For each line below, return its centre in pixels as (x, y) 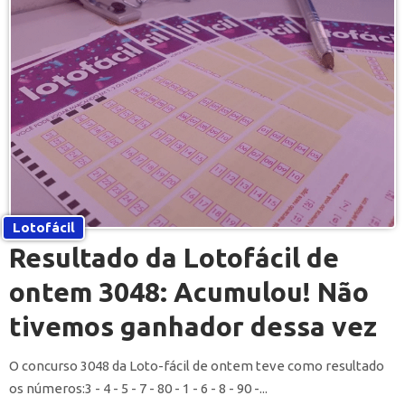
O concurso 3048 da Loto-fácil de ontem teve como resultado (197, 365)
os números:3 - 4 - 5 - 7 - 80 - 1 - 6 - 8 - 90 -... (138, 388)
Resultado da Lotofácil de (174, 257)
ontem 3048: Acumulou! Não (189, 292)
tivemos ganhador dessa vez (193, 326)
